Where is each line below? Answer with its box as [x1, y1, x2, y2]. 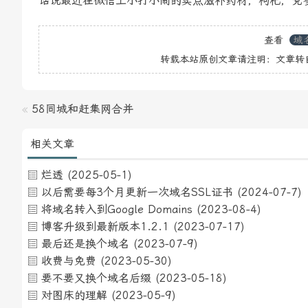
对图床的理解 [41, 289, 107, 302]
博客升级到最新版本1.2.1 [41, 220, 169, 233]
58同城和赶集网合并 [32, 102, 133, 115]
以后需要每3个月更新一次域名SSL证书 [41, 186, 233, 199]
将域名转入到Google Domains [41, 203, 192, 216]
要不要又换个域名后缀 [41, 272, 151, 285]
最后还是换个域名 [41, 237, 129, 250]
